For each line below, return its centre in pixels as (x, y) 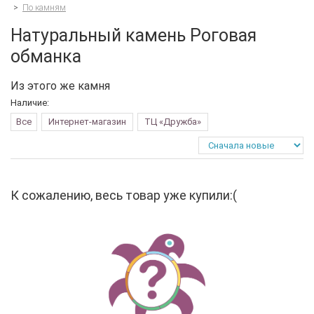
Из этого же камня (60, 86)
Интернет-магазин (87, 121)
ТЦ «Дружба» (173, 121)
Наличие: (30, 102)
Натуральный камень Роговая (134, 35)
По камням (44, 7)
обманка (46, 56)
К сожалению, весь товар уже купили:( (124, 195)
